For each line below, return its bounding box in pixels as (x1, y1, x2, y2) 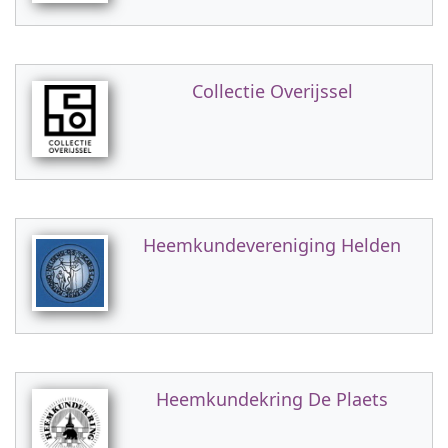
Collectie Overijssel (191, 79, 353, 103)
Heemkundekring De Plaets (156, 387, 388, 411)
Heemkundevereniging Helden (143, 233, 401, 257)
